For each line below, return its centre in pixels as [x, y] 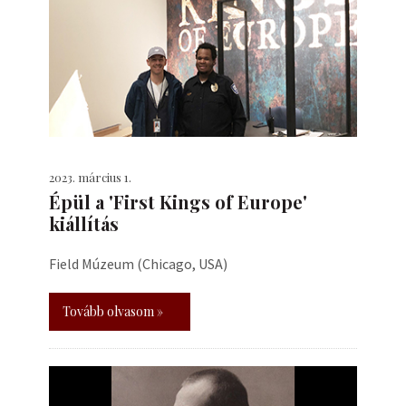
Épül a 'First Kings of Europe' [178, 202]
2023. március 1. [90, 177]
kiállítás [84, 223]
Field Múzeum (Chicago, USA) [138, 264]
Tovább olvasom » [113, 311]
